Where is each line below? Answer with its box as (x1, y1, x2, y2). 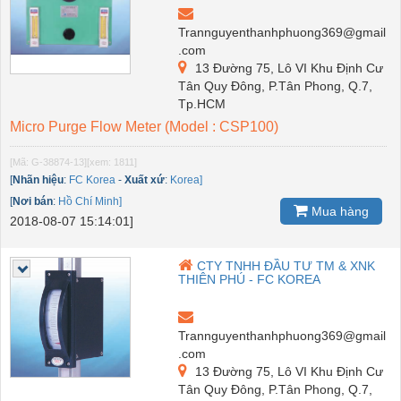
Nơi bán (13, 194, 53, 208)
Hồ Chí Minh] (58, 194, 122, 208)
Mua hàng (308, 203, 369, 218)
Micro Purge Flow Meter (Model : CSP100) (10, 118, 278, 134)
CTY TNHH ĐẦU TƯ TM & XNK (197, 258, 376, 273)
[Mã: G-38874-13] (10, 156, 87, 167)
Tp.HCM (178, 96, 226, 111)
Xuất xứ (124, 173, 165, 186)
